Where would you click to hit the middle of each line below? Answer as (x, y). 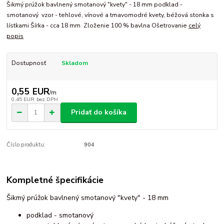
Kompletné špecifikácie (55, 180)
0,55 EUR (30, 91)
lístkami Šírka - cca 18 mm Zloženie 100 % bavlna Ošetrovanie (98, 26)
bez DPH (47, 99)
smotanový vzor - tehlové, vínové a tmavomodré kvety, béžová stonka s (110, 15)
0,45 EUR (23, 99)
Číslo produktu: (26, 144)
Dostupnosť (28, 63)
